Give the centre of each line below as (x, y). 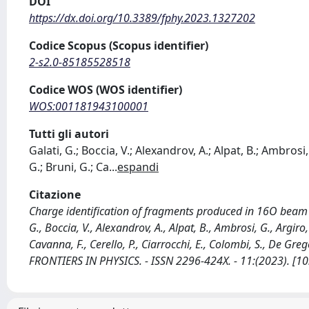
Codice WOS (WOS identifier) (106, 90)
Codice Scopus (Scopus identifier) (119, 46)
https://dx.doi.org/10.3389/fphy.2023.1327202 (142, 18)
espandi (138, 167)
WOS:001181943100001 (89, 106)
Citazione (55, 195)
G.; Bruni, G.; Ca (69, 167)
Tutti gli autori (69, 134)
